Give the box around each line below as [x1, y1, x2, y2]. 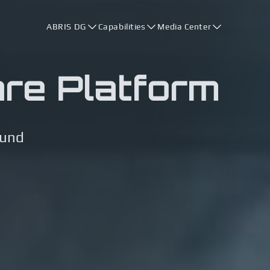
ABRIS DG [46, 21, 86, 31]
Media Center [157, 21, 212, 31]
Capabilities [98, 21, 146, 31]
